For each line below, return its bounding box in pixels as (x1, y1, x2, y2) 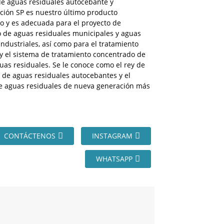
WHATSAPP (96, 154, 132, 163)
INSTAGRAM (92, 131, 132, 140)
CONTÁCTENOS (4, 131, 55, 140)
